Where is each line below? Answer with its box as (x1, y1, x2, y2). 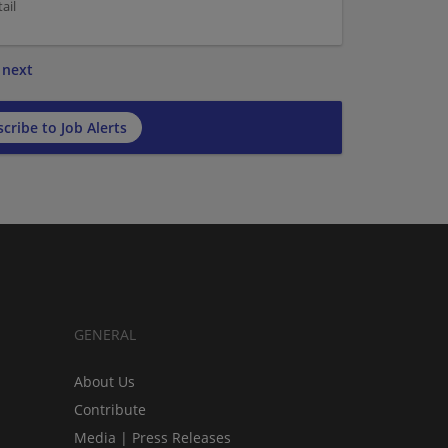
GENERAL (74, 324, 136, 344)
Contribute (74, 399, 146, 419)
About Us (74, 371, 135, 391)
